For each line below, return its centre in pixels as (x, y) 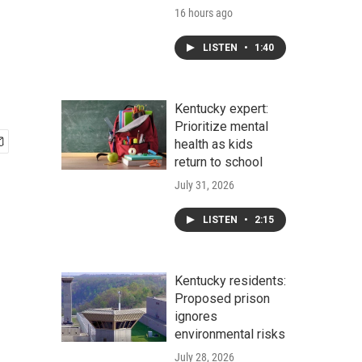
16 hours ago (204, 13)
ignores (196, 316)
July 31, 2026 (204, 185)
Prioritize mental (221, 126)
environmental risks (230, 334)
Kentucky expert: (221, 109)
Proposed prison (222, 299)
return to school (219, 162)
